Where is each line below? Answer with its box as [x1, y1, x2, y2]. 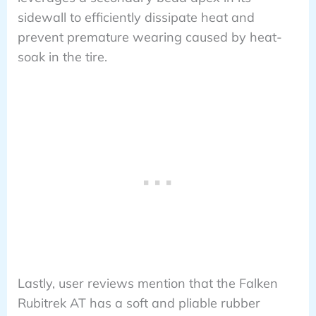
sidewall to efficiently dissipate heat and [17, 9, 255, 26]
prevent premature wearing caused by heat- [17, 29, 282, 46]
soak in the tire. [17, 49, 107, 66]
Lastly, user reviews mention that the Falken [17, 274, 278, 291]
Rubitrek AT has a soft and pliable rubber [17, 294, 260, 311]
